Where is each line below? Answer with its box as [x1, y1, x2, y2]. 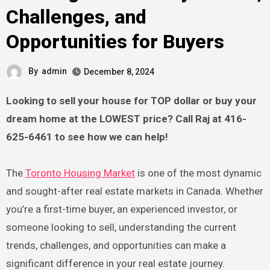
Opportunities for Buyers [5, 30, 224, 53]
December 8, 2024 [83, 66, 154, 77]
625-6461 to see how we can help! [5, 130, 168, 143]
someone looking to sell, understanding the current [5, 221, 236, 233]
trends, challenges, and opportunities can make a [5, 239, 226, 251]
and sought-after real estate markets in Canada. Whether [5, 184, 263, 197]
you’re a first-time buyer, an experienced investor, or [5, 202, 237, 215]
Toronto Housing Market [25, 166, 135, 179]
